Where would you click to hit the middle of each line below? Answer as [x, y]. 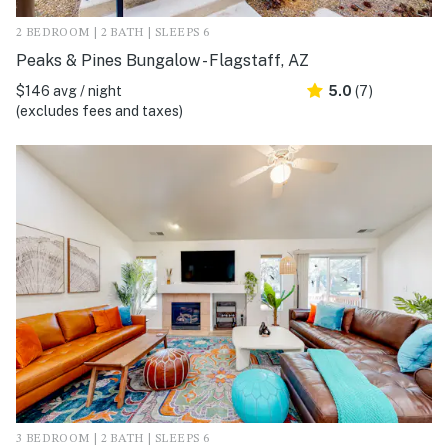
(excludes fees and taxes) [99, 111]
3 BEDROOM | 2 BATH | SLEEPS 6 [113, 438]
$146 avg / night [69, 91]
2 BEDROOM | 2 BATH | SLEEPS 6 [113, 33]
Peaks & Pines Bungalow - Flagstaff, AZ [162, 61]
